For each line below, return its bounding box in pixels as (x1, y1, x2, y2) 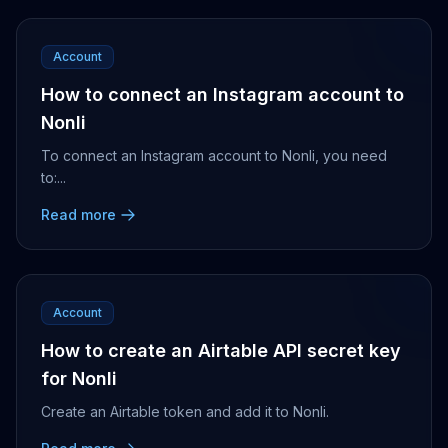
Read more (41, 206, 116, 223)
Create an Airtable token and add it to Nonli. (41, 403, 329, 420)
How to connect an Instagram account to (41, 84, 404, 105)
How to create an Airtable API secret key (41, 340, 401, 361)
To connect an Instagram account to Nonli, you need (41, 147, 387, 164)
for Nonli (41, 368, 117, 389)
